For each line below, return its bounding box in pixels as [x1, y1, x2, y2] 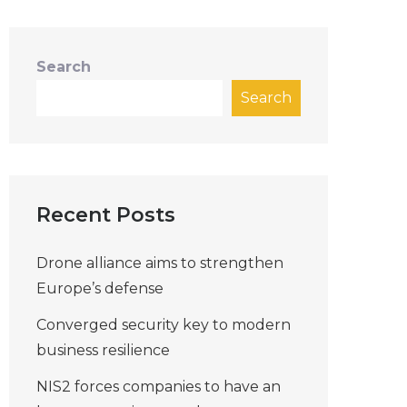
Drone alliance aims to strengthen [36, 254, 283, 272]
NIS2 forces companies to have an [36, 378, 281, 395]
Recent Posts [36, 203, 175, 227]
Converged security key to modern [36, 316, 291, 333]
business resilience [36, 342, 170, 359]
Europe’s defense [36, 280, 164, 297]
